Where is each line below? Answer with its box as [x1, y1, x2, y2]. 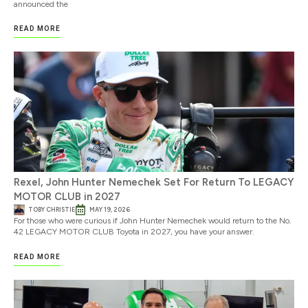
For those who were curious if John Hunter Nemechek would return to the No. [14, 216, 291, 226]
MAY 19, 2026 [89, 206, 130, 214]
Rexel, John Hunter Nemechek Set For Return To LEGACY [14, 176, 294, 189]
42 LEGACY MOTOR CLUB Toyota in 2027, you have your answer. [14, 227, 254, 237]
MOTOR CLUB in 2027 [14, 190, 120, 203]
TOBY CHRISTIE [28, 206, 75, 214]
